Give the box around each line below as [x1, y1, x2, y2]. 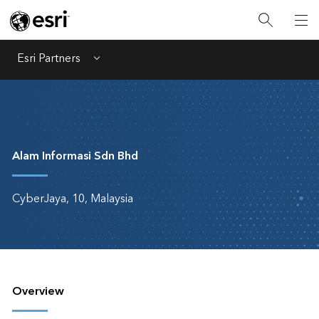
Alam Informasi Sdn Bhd [11, 146, 138, 166]
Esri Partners [17, 48, 80, 68]
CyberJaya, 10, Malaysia [11, 189, 133, 209]
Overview [11, 281, 64, 301]
